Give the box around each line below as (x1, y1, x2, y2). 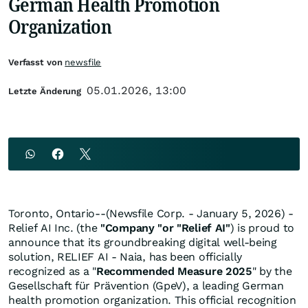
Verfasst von (8, 57, 65, 67)
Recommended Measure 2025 (96, 265, 252, 278)
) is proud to (230, 221, 294, 234)
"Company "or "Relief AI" (100, 221, 230, 234)
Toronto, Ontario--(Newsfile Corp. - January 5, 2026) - (8, 207, 294, 220)
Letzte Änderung (8, 86, 82, 96)
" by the (252, 265, 292, 278)
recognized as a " (8, 265, 96, 278)
